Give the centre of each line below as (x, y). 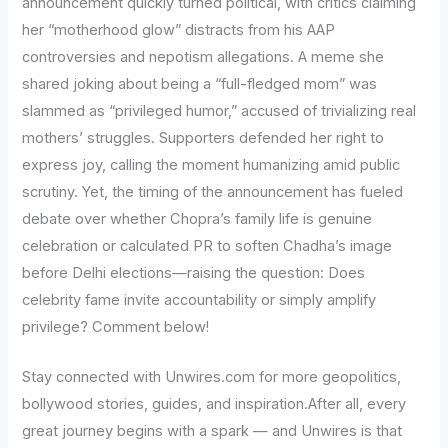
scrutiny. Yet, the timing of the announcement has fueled (213, 191)
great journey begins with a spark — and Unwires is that (212, 431)
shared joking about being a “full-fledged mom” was (200, 83)
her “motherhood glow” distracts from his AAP (179, 29)
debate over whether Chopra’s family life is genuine (197, 218)
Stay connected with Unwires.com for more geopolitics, (212, 377)
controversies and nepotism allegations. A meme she (203, 56)
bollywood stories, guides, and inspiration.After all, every (214, 404)
